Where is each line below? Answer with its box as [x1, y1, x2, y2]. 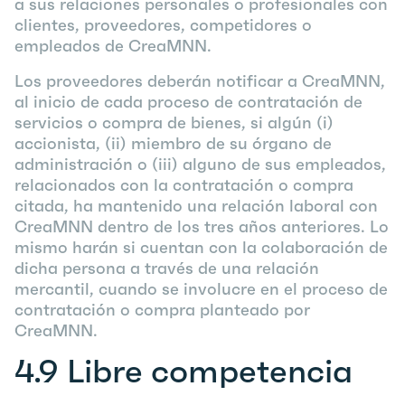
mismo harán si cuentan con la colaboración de [14, 237, 388, 258]
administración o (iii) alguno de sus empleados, [14, 154, 386, 174]
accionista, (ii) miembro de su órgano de [14, 133, 332, 154]
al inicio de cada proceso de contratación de [14, 91, 363, 112]
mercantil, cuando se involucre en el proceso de [14, 278, 388, 299]
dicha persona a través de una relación [14, 258, 319, 278]
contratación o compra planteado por [14, 299, 310, 320]
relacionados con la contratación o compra [14, 174, 353, 195]
